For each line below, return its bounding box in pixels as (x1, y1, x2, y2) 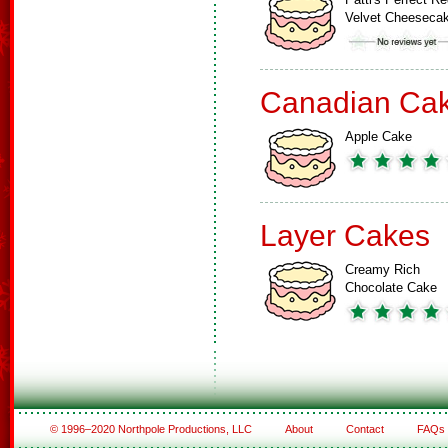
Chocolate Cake (345, 280, 437, 295)
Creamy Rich (345, 262, 420, 277)
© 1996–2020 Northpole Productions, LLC (49, 423, 255, 435)
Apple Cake (345, 129, 412, 144)
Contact (345, 423, 384, 435)
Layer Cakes (260, 219, 430, 252)
